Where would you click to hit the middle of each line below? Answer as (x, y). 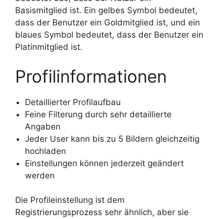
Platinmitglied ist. (49, 47)
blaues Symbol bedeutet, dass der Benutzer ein (109, 35)
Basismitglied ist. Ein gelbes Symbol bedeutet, (106, 11)
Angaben (43, 126)
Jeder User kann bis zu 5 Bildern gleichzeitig (112, 139)
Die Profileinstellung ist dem (70, 200)
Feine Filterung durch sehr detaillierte (98, 114)
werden (40, 175)
